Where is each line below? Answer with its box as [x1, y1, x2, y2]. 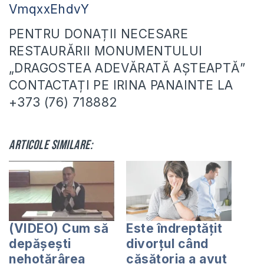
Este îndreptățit [126, 221, 222, 236]
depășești [9, 236, 71, 252]
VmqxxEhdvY [9, 2, 89, 17]
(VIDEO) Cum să [9, 221, 108, 236]
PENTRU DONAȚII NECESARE [9, 27, 189, 42]
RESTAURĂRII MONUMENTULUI [9, 44, 203, 59]
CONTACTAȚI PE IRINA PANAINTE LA [9, 78, 233, 93]
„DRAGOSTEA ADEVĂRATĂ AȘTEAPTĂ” [9, 61, 245, 76]
